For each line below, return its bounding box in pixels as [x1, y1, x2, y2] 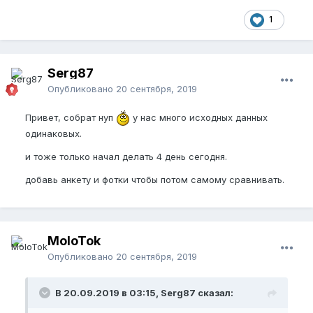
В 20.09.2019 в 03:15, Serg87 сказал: [55, 287, 233, 299]
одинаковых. [25, 128, 82, 140]
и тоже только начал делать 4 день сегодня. [25, 151, 230, 163]
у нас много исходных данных [130, 111, 268, 123]
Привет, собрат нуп [25, 111, 116, 123]
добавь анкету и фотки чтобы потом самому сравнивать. [25, 174, 284, 186]
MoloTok [48, 233, 101, 249]
